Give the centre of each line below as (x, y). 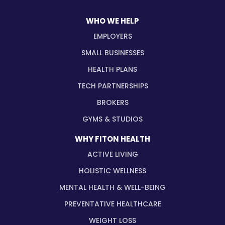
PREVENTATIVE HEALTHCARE (113, 204)
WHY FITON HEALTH (113, 139)
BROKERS (113, 103)
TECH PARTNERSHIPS (113, 86)
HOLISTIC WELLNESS (113, 171)
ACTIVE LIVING (113, 154)
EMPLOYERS (113, 36)
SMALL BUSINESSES (113, 53)
